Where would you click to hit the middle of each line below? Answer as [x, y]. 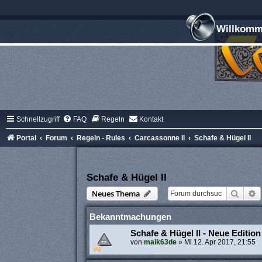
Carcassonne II [160, 138]
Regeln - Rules [101, 138]
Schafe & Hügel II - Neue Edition [195, 233]
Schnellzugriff [38, 119]
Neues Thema [116, 194]
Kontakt [151, 119]
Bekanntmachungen [130, 217]
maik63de [160, 242]
